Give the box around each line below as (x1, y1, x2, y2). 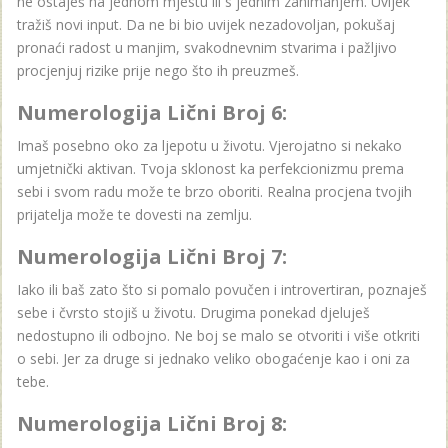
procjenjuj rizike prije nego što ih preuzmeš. (17, 60, 299, 80)
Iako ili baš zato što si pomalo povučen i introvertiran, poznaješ (17, 279, 427, 299)
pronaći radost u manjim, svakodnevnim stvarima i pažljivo (17, 37, 397, 57)
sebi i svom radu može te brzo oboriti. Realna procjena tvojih (17, 181, 412, 201)
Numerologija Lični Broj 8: (17, 409, 287, 437)
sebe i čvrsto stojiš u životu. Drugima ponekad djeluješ (17, 302, 370, 322)
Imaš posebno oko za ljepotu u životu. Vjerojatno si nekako (17, 135, 402, 155)
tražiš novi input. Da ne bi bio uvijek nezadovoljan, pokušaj (17, 14, 395, 34)
